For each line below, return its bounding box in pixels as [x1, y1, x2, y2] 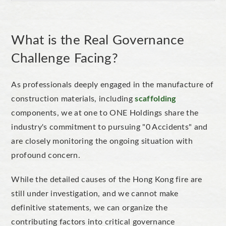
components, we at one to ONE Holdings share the [11, 109, 199, 117]
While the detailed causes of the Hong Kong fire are [11, 176, 202, 184]
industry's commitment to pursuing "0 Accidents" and [11, 123, 208, 131]
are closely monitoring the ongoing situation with [11, 137, 193, 145]
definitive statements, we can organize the [11, 204, 167, 212]
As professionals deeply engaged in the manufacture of [11, 81, 214, 89]
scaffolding [135, 95, 176, 103]
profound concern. [11, 151, 80, 159]
